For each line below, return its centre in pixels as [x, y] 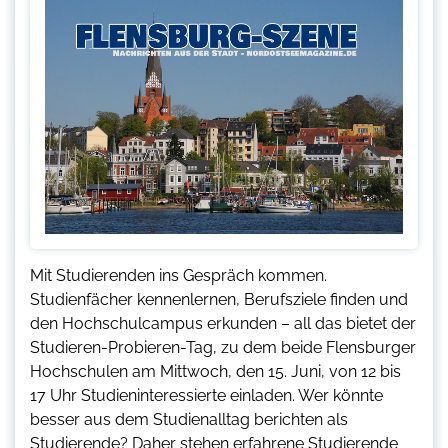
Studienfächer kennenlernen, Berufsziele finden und [219, 299]
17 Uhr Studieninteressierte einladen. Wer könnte [206, 395]
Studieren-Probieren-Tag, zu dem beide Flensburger [223, 347]
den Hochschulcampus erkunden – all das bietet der [223, 323]
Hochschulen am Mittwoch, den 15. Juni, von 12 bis [215, 371]
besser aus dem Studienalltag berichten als [189, 419]
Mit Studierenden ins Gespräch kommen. [178, 275]
